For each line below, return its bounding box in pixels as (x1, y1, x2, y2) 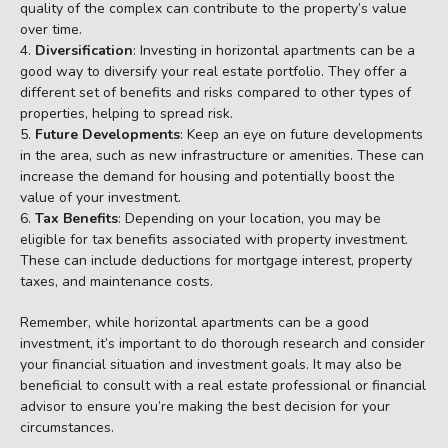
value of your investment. (20, 188, 181, 208)
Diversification (35, 41, 133, 61)
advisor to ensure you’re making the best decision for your (20, 397, 390, 417)
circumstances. (20, 418, 114, 438)
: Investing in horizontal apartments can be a (133, 41, 415, 61)
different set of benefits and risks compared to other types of (20, 83, 411, 103)
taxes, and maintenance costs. (20, 272, 213, 292)
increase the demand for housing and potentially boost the (20, 167, 395, 187)
